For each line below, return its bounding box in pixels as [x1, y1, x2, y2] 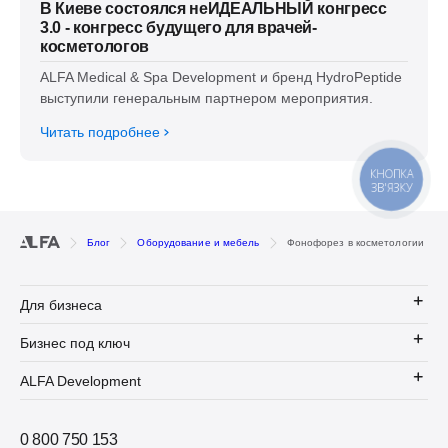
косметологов [40, 38, 150, 56]
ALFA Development [20, 372, 141, 389]
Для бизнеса [20, 296, 102, 313]
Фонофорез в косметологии [286, 237, 424, 249]
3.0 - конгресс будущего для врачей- [40, 19, 317, 37]
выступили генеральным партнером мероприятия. [40, 90, 373, 107]
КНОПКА [370, 166, 414, 182]
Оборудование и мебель [137, 237, 260, 249]
